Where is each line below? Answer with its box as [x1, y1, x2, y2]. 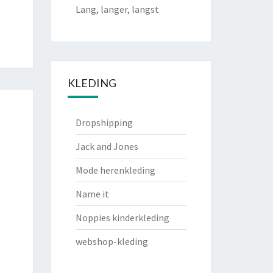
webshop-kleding [75, 235, 148, 247]
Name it [75, 188, 109, 200]
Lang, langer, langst [75, 3, 159, 15]
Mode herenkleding [75, 164, 155, 176]
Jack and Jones [75, 140, 138, 152]
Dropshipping [75, 116, 133, 129]
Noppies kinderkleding [75, 211, 169, 224]
